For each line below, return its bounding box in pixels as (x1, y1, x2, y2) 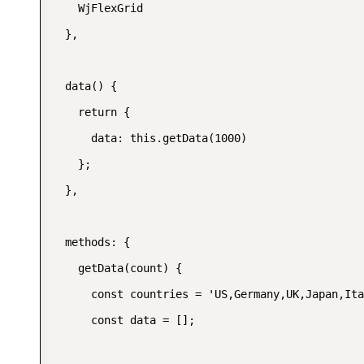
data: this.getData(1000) (52, 132, 247, 145)
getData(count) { (52, 262, 182, 275)
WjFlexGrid (52, 2, 143, 15)
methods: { (52, 236, 130, 249)
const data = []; (52, 314, 195, 327)
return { (52, 106, 130, 119)
